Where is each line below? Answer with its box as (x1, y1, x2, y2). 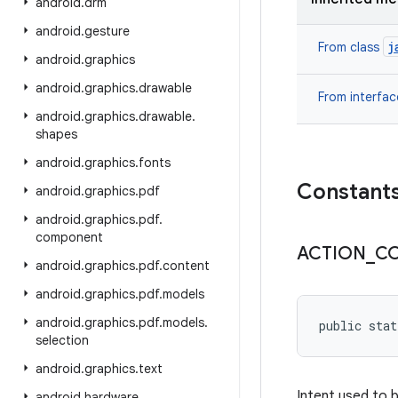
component (36, 229, 103, 245)
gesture (84, 23, 130, 39)
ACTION (297, 243, 366, 265)
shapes (36, 126, 77, 142)
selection (36, 332, 89, 348)
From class (318, 39, 383, 55)
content (163, 258, 210, 274)
